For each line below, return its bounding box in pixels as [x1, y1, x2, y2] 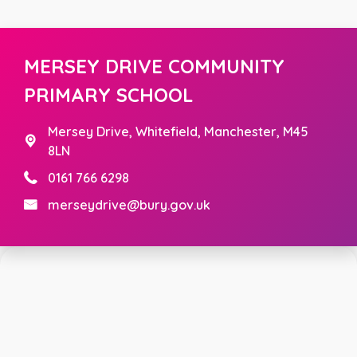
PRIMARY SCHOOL [24, 83, 193, 108]
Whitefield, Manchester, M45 [135, 124, 308, 140]
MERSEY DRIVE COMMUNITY [24, 54, 284, 79]
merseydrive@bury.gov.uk [48, 197, 210, 214]
